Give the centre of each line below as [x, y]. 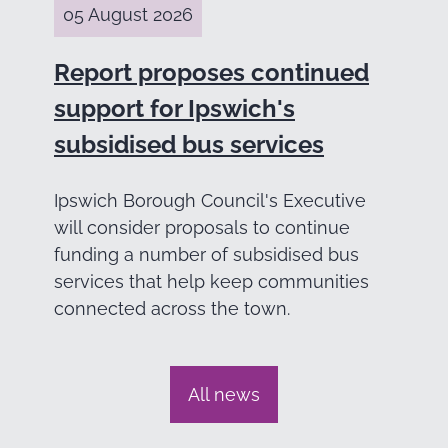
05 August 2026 [128, 15]
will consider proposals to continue [202, 228]
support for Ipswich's [174, 109]
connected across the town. [172, 309]
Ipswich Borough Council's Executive [210, 201]
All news [224, 394]
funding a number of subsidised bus [206, 255]
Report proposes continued [211, 73]
